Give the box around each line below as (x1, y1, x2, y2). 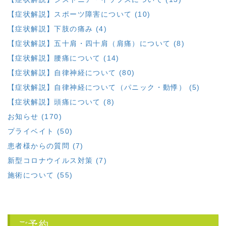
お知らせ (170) (8, 112, 62, 121)
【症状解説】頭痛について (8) (8, 97, 115, 106)
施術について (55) (8, 171, 73, 179)
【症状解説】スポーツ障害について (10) (8, 10, 151, 18)
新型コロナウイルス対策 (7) (8, 156, 107, 164)
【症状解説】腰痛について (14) (8, 53, 120, 62)
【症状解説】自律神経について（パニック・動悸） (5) (8, 83, 200, 91)
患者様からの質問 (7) (8, 141, 84, 150)
